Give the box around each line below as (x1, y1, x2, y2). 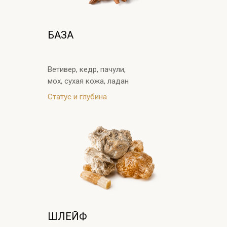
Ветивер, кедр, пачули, (48, 65, 126, 74)
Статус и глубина (48, 92, 107, 102)
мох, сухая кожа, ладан (48, 77, 129, 86)
